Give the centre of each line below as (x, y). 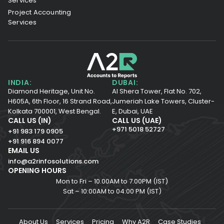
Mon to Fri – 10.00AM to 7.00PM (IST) (112, 181)
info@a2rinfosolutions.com (53, 161)
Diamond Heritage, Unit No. (51, 91)
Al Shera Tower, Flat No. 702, (157, 91)
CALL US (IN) (30, 120)
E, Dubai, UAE (132, 111)
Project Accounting (40, 12)
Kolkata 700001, (32, 111)
